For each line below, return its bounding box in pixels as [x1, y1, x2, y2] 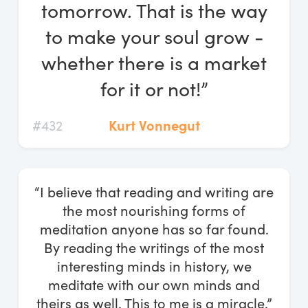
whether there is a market [41, 49, 267, 76]
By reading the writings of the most [44, 237, 264, 256]
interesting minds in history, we [56, 256, 252, 275]
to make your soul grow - [45, 23, 263, 49]
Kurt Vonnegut [108, 115, 200, 134]
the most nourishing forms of [63, 200, 245, 219]
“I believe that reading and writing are [34, 181, 274, 201]
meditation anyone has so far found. [39, 219, 269, 238]
